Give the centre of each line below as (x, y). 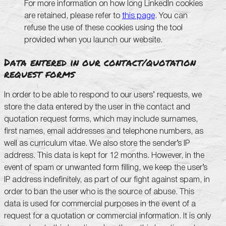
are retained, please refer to (73, 16)
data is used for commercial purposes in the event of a (100, 204)
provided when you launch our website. (93, 40)
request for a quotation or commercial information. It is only (107, 216)
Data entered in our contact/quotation (100, 62)
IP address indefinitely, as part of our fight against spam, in (107, 180)
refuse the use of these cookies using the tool (103, 28)
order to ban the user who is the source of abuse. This (99, 192)
